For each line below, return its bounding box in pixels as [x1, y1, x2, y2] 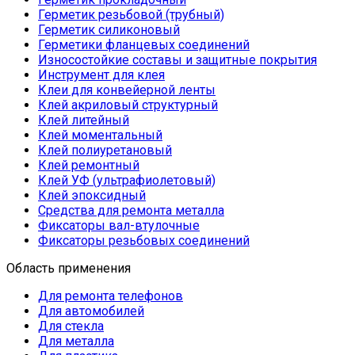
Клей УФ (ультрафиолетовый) [38, 172, 216, 188]
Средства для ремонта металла [38, 202, 224, 218]
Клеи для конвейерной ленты [38, 82, 216, 97]
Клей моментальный [38, 127, 162, 143]
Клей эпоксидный [38, 187, 146, 203]
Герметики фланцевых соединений [38, 36, 250, 52]
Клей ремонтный [38, 157, 139, 173]
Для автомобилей [38, 303, 144, 319]
